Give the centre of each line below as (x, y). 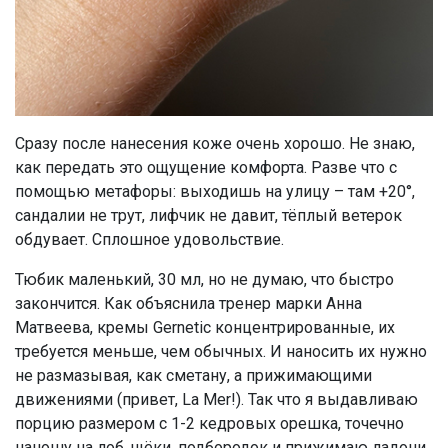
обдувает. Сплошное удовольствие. (149, 240)
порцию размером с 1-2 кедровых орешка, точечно (209, 424)
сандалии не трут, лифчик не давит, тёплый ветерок (208, 216)
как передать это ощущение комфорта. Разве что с (206, 168)
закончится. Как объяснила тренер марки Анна (188, 304)
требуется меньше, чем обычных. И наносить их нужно (221, 352)
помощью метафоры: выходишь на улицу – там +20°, (215, 192)
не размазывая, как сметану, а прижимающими (193, 376)
